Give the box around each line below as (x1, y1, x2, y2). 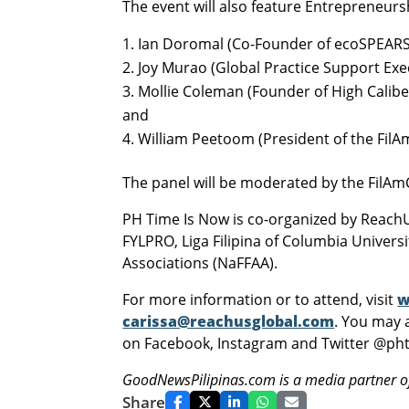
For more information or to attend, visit (122, 289, 398, 310)
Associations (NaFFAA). (122, 253, 278, 274)
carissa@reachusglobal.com (122, 311, 335, 332)
